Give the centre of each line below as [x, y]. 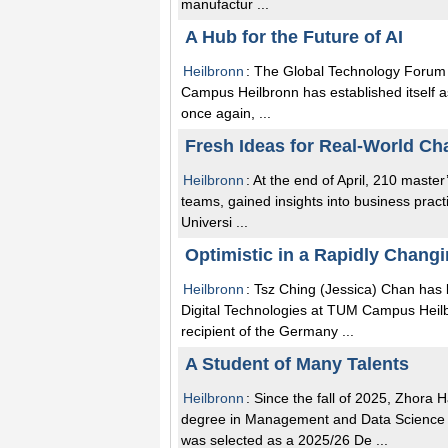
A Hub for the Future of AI [294, 36]
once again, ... [226, 112]
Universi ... [214, 221]
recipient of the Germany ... [267, 330]
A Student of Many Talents [297, 363]
